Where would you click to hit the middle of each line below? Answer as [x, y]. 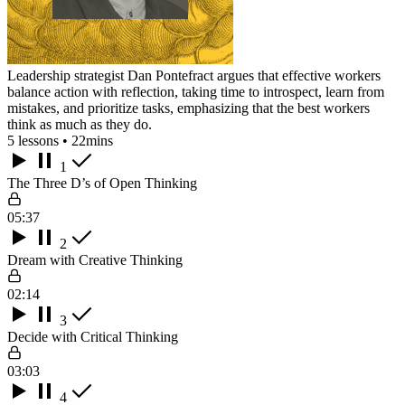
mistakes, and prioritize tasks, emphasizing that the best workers [188, 108]
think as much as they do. [80, 124]
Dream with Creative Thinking [95, 259]
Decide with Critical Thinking [93, 336]
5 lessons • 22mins [60, 140]
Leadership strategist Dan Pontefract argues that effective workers [194, 75]
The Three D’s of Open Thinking [102, 183]
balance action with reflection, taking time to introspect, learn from [196, 91]
